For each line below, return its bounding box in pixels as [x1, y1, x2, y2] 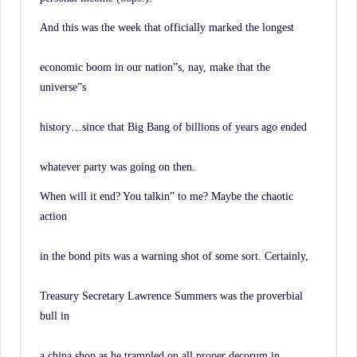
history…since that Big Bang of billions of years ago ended [40, 120, 307, 133]
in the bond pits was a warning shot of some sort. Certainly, [40, 249, 308, 262]
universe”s [40, 80, 86, 93]
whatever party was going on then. [40, 159, 195, 173]
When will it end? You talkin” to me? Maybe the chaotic [40, 189, 293, 202]
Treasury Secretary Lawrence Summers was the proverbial [40, 288, 303, 302]
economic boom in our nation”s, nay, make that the [40, 60, 270, 73]
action [40, 209, 67, 222]
